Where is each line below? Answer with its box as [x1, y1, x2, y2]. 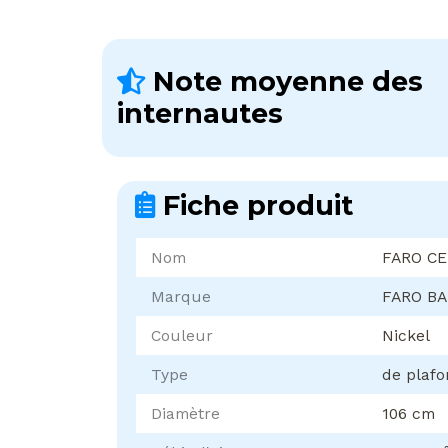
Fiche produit [155, 189, 353, 223]
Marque [151, 287, 211, 307]
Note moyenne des [145, 65, 423, 99]
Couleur [151, 326, 213, 346]
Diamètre [151, 404, 220, 424]
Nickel [381, 326, 430, 346]
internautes [117, 97, 283, 131]
